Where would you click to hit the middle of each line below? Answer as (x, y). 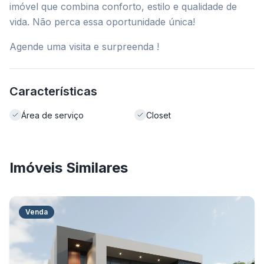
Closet (159, 115)
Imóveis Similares (69, 168)
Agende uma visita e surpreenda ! (84, 47)
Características (53, 91)
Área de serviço (52, 115)
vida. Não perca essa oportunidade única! (102, 22)
